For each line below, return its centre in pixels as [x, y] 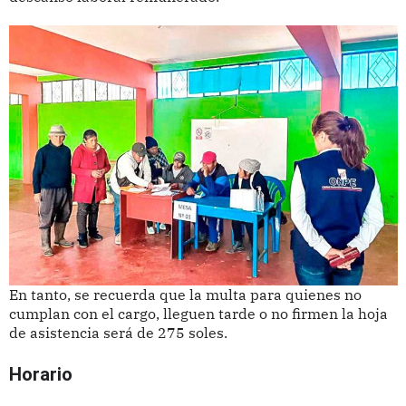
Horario [41, 374]
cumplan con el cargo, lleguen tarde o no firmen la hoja [198, 313]
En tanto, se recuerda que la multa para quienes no [185, 294]
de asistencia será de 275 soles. [118, 332]
